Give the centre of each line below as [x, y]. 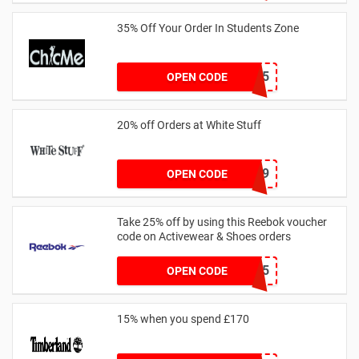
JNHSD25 [242, 270]
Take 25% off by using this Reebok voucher [222, 222]
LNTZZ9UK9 [234, 173]
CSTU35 [246, 76]
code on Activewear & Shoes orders [204, 236]
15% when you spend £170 [183, 319]
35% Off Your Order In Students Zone [208, 28]
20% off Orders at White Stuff [189, 125]
